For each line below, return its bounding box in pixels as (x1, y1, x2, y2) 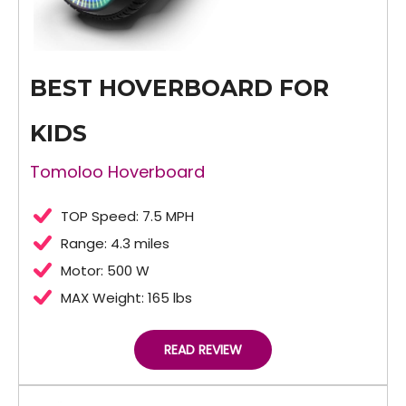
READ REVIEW (164, 341, 242, 360)
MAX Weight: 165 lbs (61, 288, 192, 308)
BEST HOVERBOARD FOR (30, 74, 329, 102)
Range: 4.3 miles (61, 234, 169, 254)
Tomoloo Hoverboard (30, 160, 205, 184)
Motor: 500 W (61, 261, 150, 281)
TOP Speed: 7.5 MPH (61, 207, 194, 227)
